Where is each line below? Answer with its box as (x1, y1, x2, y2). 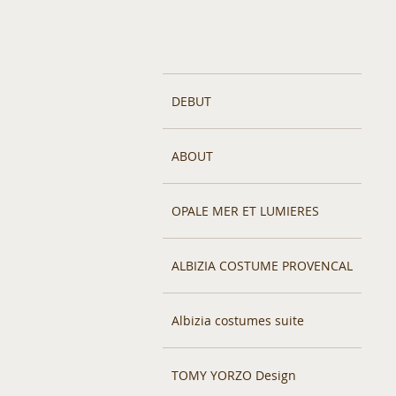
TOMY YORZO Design (171, 367, 296, 384)
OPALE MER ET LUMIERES (171, 202, 319, 219)
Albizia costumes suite (171, 312, 304, 329)
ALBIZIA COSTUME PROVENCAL (171, 257, 353, 274)
